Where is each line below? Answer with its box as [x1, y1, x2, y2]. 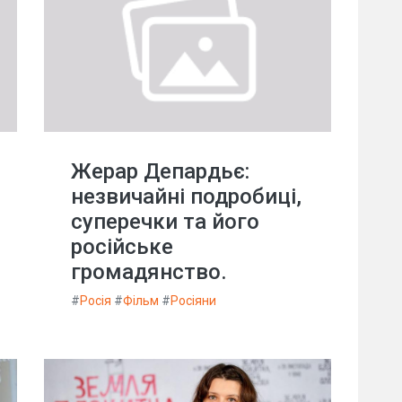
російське [71, 234, 173, 259]
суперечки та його [71, 209, 259, 234]
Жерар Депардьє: [71, 159, 249, 184]
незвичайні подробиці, [71, 184, 301, 209]
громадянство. [71, 259, 227, 284]
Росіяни [170, 293, 216, 308]
